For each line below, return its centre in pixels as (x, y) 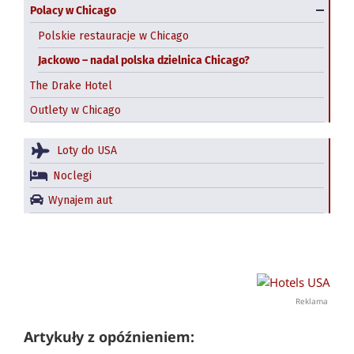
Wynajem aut (80, 201)
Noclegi (72, 176)
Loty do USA (87, 151)
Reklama (313, 301)
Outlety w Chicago (75, 111)
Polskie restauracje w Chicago (113, 36)
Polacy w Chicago (73, 11)
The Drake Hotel (71, 85)
